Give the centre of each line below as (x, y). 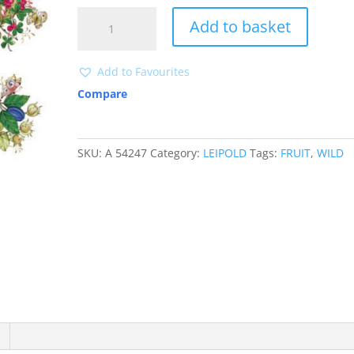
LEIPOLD (225, 153)
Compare (103, 94)
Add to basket (241, 26)
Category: (177, 153)
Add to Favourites (144, 72)
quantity (99, 34)
